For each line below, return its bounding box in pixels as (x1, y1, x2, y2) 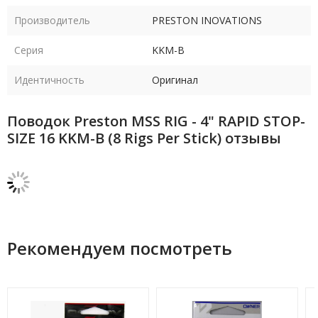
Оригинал (152, 73, 198, 87)
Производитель (14, 13, 90, 27)
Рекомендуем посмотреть (7, 236, 232, 260)
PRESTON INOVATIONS (152, 13, 262, 27)
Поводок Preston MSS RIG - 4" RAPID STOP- (7, 111, 305, 131)
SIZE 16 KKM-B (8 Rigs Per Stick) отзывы (7, 128, 281, 148)
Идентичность (14, 73, 84, 87)
